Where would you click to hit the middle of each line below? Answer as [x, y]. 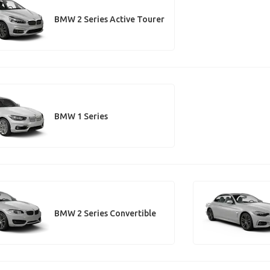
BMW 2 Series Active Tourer [109, 19]
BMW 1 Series [81, 116]
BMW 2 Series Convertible [105, 213]
